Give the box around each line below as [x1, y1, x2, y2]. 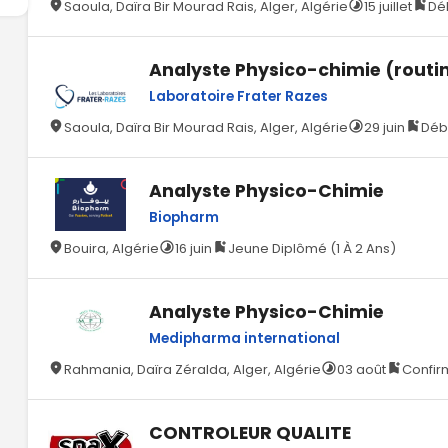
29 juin [364, 118, 406, 137]
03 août [337, 360, 387, 379]
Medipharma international [149, 329, 341, 348]
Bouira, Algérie [64, 239, 160, 258]
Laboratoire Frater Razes [149, 87, 329, 106]
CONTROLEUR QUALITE [149, 421, 352, 445]
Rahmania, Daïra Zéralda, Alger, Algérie [64, 360, 322, 379]
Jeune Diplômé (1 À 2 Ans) [228, 239, 397, 258]
